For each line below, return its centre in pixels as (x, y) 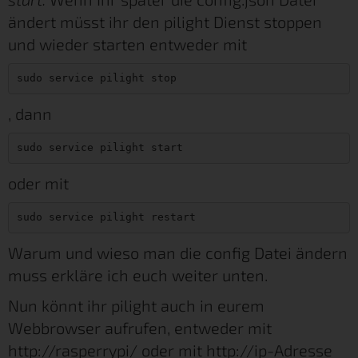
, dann (30, 113)
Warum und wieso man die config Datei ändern (178, 252)
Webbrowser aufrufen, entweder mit (140, 327)
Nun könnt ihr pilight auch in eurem (136, 305)
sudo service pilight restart (106, 217)
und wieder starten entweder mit (127, 44)
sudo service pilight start (99, 148)
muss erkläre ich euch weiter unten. (138, 274)
